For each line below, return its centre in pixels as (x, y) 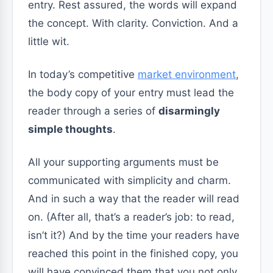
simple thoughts (70, 129)
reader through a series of (93, 111)
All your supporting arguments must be (123, 162)
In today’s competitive (83, 74)
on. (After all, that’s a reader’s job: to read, (131, 217)
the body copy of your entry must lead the (131, 93)
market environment (187, 74)
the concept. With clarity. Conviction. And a (133, 23)
